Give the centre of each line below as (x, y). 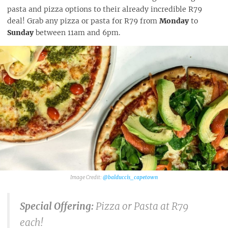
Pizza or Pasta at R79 (142, 206)
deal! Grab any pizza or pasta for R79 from (83, 21)
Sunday (20, 32)
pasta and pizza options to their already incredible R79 (105, 9)
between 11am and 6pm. (77, 32)
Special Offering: (58, 206)
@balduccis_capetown (130, 177)
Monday (174, 21)
